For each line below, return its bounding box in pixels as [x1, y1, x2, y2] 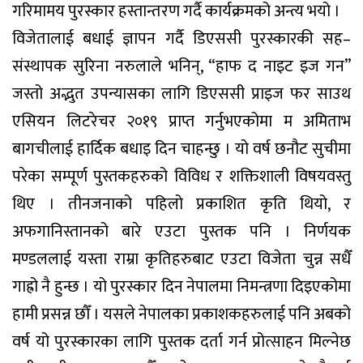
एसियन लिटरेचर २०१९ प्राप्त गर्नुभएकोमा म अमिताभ [12, 107, 351, 135]
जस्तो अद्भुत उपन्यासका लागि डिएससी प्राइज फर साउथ [12, 79, 351, 108]
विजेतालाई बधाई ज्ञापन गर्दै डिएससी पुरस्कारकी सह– [12, 24, 351, 53]
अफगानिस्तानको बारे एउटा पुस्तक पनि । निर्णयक [12, 217, 351, 246]
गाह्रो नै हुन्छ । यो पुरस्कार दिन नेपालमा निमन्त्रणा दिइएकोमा [12, 272, 351, 301]
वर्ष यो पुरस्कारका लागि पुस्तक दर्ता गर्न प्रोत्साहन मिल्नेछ [12, 327, 351, 356]
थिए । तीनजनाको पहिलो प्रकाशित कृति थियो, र [12, 190, 351, 218]
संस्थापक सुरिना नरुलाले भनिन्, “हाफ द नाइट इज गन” [12, 52, 351, 80]
